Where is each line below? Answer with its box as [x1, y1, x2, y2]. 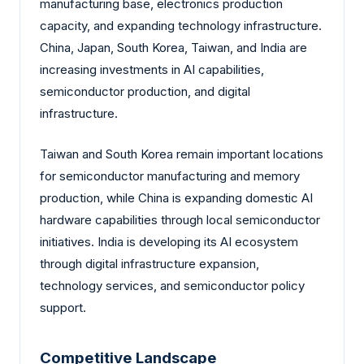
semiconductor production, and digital [40, 84, 250, 100]
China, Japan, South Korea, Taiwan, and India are [40, 40, 307, 56]
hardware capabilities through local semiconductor [40, 211, 320, 227]
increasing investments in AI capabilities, [40, 62, 264, 78]
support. [40, 299, 86, 315]
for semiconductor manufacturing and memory [40, 167, 300, 184]
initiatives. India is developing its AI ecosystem [40, 233, 298, 249]
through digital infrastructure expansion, [40, 255, 259, 271]
